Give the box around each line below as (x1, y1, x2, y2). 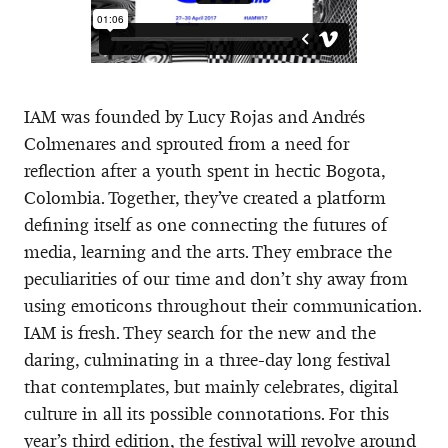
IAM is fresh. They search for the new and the (24, 321, 376, 344)
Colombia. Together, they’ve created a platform (24, 186, 386, 209)
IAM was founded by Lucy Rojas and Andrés (24, 105, 365, 128)
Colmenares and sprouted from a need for (24, 132, 350, 155)
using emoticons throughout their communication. (24, 294, 421, 317)
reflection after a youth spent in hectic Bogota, (24, 159, 385, 182)
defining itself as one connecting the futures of (24, 213, 387, 236)
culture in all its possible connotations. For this (24, 402, 389, 425)
